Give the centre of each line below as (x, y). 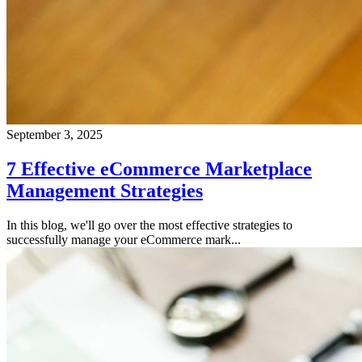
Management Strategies (105, 191)
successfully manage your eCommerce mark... (124, 239)
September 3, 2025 (55, 135)
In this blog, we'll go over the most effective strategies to (149, 225)
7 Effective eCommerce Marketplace (159, 169)
